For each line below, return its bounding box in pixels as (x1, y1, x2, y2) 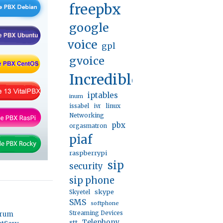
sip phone (69, 175, 114, 186)
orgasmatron (69, 122, 107, 129)
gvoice (69, 54, 105, 68)
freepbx (69, 1, 121, 18)
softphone (91, 200, 119, 207)
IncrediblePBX (69, 71, 169, 89)
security (69, 161, 103, 172)
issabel (69, 103, 89, 110)
